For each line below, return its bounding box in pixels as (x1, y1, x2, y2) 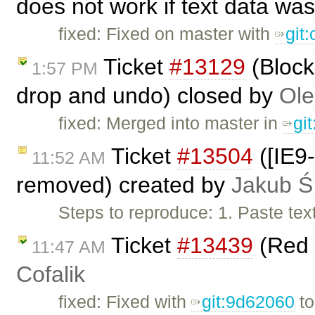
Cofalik (16, 261, 85, 287)
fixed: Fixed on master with (58, 24, 276, 44)
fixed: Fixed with (58, 291, 192, 311)
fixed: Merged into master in (58, 112, 283, 133)
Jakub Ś (231, 172, 313, 198)
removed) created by (16, 172, 231, 198)
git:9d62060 (202, 291, 295, 311)
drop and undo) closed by (16, 82, 279, 108)
